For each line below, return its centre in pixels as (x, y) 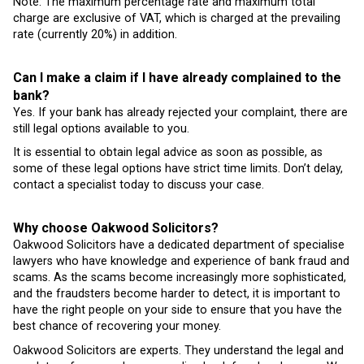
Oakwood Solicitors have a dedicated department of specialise (179, 245)
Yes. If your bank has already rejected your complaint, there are (180, 112)
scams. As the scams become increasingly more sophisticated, (180, 278)
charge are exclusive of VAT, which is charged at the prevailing (177, 19)
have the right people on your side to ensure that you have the (178, 310)
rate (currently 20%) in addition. (95, 35)
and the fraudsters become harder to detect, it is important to (177, 294)
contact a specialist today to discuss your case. (139, 185)
